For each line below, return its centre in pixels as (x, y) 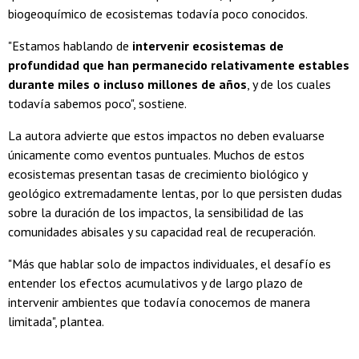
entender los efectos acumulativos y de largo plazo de (155, 283)
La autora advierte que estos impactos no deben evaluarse (166, 136)
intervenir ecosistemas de (208, 46)
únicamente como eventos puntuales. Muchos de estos (156, 155)
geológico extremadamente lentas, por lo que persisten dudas (175, 194)
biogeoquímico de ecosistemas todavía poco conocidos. (158, 14)
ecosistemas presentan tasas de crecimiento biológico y (157, 174)
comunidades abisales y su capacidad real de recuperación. (162, 232)
